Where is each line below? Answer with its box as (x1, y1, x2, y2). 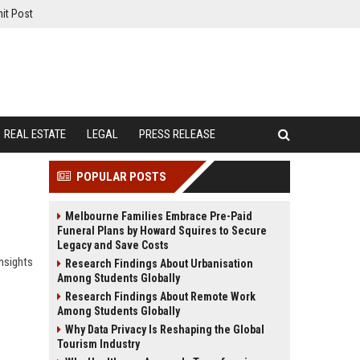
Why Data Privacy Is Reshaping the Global (65, 323, 264, 336)
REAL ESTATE (4, 127, 66, 141)
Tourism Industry (57, 337, 140, 350)
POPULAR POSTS (76, 170, 166, 184)
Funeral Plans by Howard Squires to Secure (57, 224, 267, 237)
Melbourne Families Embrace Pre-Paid (65, 210, 252, 223)
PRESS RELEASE (139, 127, 215, 141)
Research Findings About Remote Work (65, 290, 256, 303)
